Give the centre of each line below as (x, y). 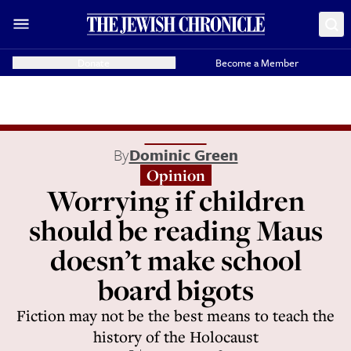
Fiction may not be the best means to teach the (175, 315)
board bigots (175, 289)
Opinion (175, 175)
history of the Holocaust (175, 337)
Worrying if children (175, 200)
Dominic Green (183, 155)
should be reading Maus (175, 230)
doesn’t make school (175, 260)
